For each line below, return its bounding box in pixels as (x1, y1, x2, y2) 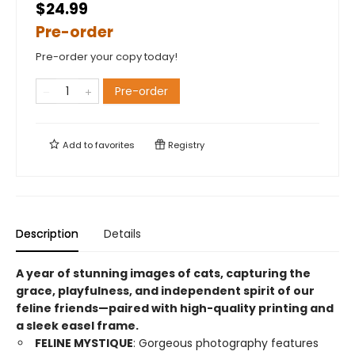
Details (104, 226, 141, 242)
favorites (95, 139, 135, 151)
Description (16, 226, 78, 242)
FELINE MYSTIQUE (35, 335, 133, 351)
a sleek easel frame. (16, 318, 139, 334)
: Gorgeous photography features (133, 335, 319, 351)
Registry (166, 139, 204, 151)
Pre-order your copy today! (36, 49, 177, 64)
